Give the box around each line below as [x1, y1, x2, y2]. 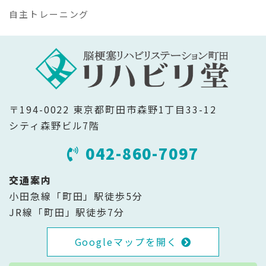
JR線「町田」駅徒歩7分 [9, 205, 125, 220]
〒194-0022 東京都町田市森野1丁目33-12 [9, 102, 217, 117]
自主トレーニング [9, 7, 90, 20]
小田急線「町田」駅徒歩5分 [9, 189, 143, 204]
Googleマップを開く [74, 234, 181, 249]
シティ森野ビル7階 [9, 118, 100, 133]
